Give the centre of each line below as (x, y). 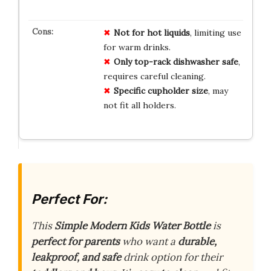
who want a (149, 241)
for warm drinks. (137, 47)
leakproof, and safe (76, 257)
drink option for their (172, 257)
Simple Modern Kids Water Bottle (132, 225)
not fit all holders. (139, 106)
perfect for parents (76, 241)
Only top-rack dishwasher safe (176, 62)
